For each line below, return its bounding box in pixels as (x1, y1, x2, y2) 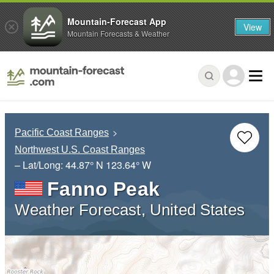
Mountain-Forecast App (67, 15, 166, 28)
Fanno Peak (47, 177, 160, 200)
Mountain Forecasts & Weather (67, 28, 169, 39)
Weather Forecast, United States (15, 201, 245, 218)
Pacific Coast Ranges (15, 127, 109, 138)
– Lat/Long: (15, 157, 65, 172)
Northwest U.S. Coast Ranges (15, 144, 145, 155)
